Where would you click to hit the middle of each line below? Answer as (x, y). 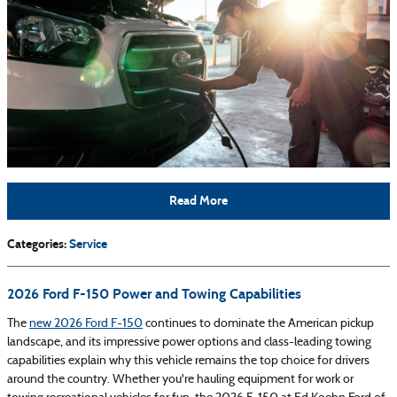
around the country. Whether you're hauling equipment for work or (180, 379)
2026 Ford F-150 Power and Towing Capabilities (154, 293)
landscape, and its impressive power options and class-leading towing (189, 342)
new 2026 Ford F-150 (86, 323)
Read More (198, 201)
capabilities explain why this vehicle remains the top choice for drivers (188, 361)
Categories (35, 244)
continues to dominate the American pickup (258, 323)
